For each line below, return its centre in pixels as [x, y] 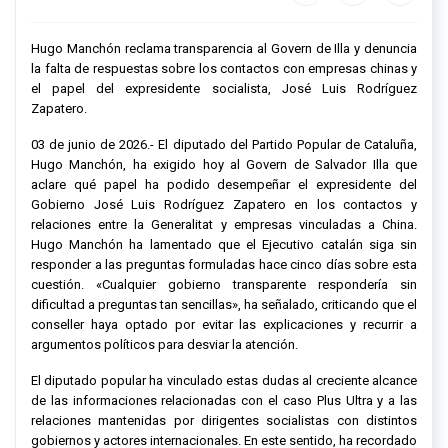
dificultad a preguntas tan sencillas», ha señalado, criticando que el [224, 305]
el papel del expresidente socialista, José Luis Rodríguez [224, 89]
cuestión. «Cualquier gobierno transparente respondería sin [224, 285]
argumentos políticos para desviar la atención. [166, 345]
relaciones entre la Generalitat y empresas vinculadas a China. [224, 225]
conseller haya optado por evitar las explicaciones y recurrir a [224, 325]
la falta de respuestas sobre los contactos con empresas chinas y [224, 69]
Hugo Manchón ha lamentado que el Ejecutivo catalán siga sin [224, 245]
